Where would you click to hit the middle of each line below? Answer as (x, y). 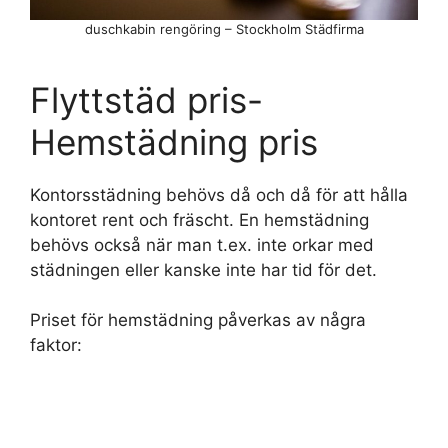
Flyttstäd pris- (146, 99)
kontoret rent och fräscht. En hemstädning (199, 219)
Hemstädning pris (174, 141)
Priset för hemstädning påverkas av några (198, 320)
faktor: (56, 345)
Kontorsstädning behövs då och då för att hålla (219, 194)
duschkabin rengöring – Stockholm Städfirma (224, 28)
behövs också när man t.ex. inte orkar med (202, 244)
